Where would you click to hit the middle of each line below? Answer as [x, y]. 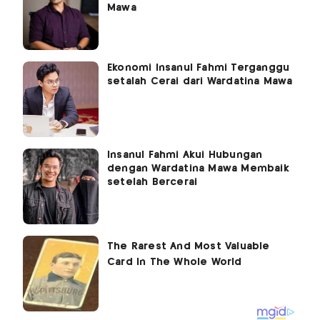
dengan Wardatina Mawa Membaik [198, 169]
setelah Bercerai [152, 182]
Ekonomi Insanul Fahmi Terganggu [199, 68]
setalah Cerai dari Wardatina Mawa [200, 82]
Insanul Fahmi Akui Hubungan [185, 155]
